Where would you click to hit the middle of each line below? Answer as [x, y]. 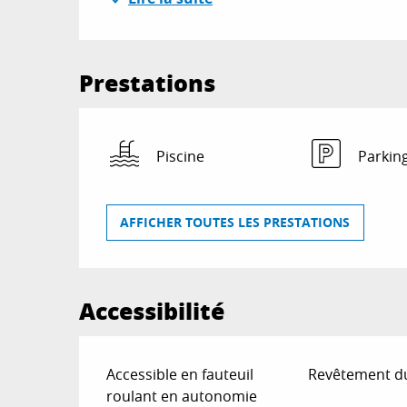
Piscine [181, 156]
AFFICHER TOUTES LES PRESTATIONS [235, 223]
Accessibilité [152, 311]
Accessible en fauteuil [180, 375]
